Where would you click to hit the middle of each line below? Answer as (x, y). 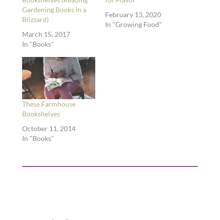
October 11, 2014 (49, 128)
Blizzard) (35, 20)
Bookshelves (41, 113)
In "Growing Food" (133, 25)
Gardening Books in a (54, 10)
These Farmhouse (49, 104)
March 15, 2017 (46, 34)
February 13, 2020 (133, 15)
